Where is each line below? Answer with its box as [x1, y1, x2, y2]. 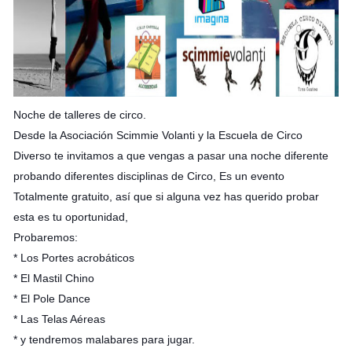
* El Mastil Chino [13, 272, 94, 284]
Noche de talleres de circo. [13, 108, 146, 121]
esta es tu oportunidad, [13, 211, 128, 223]
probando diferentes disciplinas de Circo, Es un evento [13, 170, 284, 182]
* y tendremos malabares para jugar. [13, 333, 195, 346]
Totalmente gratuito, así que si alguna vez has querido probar [13, 190, 319, 203]
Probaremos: [13, 231, 78, 244]
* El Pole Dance [13, 292, 93, 305]
